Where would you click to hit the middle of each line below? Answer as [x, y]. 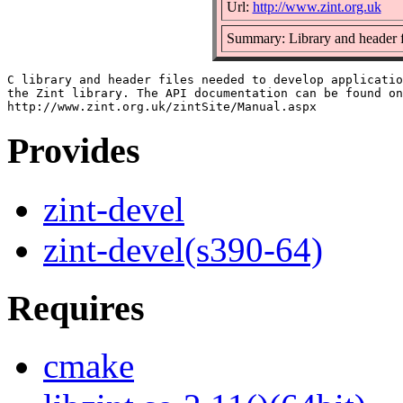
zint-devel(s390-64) [183, 250]
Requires [76, 308]
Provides [74, 151]
